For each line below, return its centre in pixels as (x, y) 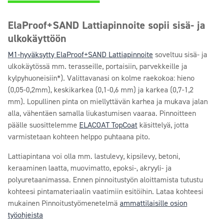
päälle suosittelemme (44, 125)
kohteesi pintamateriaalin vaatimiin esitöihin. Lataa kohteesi (106, 191)
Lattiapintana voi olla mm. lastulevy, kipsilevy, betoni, (94, 156)
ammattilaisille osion (153, 203)
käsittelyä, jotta (163, 125)
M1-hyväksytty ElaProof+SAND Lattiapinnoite (80, 55)
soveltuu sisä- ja (180, 55)
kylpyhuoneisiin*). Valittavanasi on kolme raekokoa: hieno (101, 78)
